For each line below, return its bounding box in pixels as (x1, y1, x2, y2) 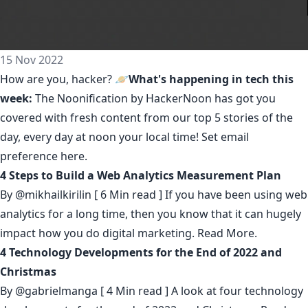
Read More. (197, 225, 257, 241)
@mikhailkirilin (15, 187, 91, 202)
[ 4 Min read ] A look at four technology (98, 283, 303, 298)
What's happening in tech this (129, 71, 294, 87)
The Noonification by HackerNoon (35, 91, 214, 106)
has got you (214, 91, 276, 106)
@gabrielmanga (15, 283, 98, 298)
